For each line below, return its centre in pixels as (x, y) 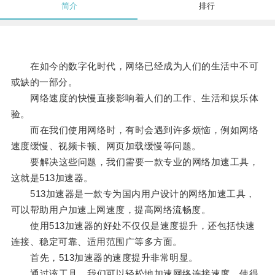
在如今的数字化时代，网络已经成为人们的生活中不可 (135, 66)
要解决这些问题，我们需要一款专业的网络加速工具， (135, 162)
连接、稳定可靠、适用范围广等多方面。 (96, 242)
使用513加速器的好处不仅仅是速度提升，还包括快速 (133, 226)
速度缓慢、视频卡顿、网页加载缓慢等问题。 (106, 146)
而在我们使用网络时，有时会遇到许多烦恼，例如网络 (135, 130)
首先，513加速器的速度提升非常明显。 (104, 258)
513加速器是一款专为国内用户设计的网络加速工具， (133, 194)
